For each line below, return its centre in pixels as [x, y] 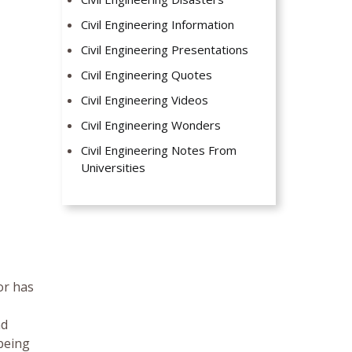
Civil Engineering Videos [145, 100]
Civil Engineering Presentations [165, 50]
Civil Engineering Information [158, 25]
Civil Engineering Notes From [159, 150]
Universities [114, 168]
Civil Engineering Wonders [151, 125]
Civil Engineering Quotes [147, 75]
